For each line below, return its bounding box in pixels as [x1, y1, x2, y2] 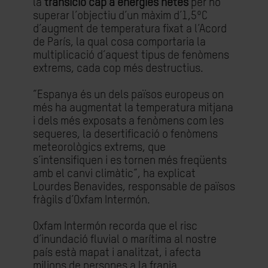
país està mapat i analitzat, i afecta [33, 247, 201, 258]
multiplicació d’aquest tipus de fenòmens [33, 50, 229, 61]
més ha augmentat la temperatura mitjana [33, 102, 233, 114]
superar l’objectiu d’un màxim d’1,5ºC [33, 10, 208, 22]
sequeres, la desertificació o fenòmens [33, 129, 218, 140]
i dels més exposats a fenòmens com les [33, 115, 224, 127]
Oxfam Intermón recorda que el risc [33, 221, 197, 232]
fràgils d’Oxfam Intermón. [33, 194, 150, 206]
